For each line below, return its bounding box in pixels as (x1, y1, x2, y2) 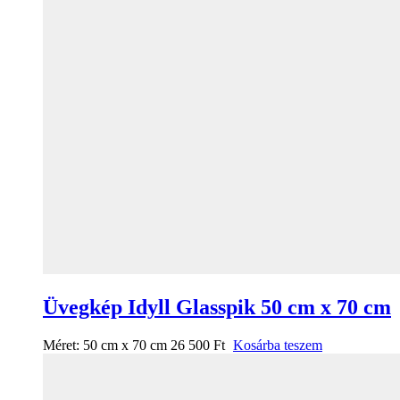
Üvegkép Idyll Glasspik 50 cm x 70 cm (43, 296, 391, 320)
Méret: (43, 337, 83, 354)
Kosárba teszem (233, 337, 322, 354)
